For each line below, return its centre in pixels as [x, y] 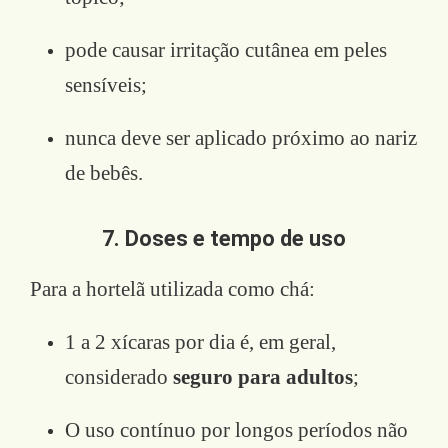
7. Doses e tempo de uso [224, 238]
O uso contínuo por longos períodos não [236, 429]
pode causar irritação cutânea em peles [226, 49]
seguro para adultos [263, 376]
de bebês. [104, 172]
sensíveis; [106, 84]
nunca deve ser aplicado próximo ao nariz [241, 137]
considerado [119, 376]
